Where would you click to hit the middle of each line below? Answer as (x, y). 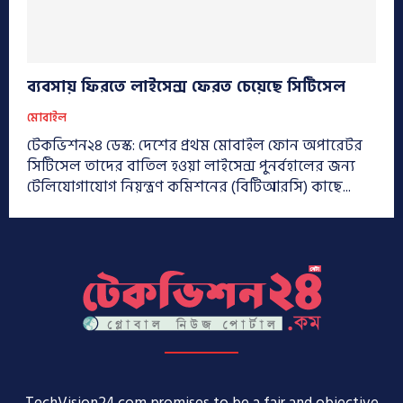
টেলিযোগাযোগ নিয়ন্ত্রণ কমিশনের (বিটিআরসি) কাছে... (189, 188)
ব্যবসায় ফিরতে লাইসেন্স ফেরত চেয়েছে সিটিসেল (186, 87)
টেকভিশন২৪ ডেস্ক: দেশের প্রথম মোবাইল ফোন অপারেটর (195, 146)
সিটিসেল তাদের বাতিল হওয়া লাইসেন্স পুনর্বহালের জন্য (191, 167)
